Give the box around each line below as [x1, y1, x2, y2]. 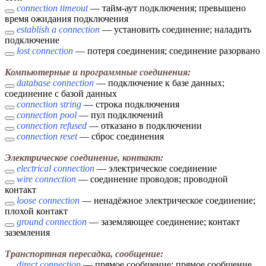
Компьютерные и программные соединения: [5, 67, 191, 78]
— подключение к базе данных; [94, 78, 224, 88]
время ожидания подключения [5, 14, 128, 24]
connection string [17, 99, 81, 110]
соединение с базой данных [5, 88, 117, 99]
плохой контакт [5, 206, 68, 217]
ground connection [17, 217, 87, 227]
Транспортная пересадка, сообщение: [5, 249, 163, 259]
